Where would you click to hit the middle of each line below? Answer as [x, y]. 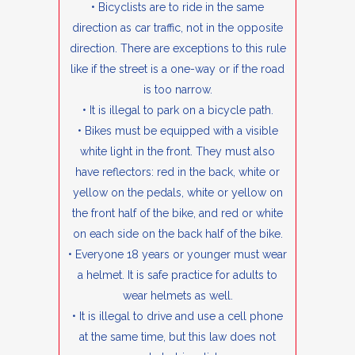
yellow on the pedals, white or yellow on [177, 193]
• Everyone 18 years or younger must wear [177, 255]
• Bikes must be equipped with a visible [177, 131]
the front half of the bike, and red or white [177, 214]
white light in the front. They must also [177, 152]
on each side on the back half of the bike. [177, 234]
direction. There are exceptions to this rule [177, 49]
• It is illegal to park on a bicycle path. [177, 111]
